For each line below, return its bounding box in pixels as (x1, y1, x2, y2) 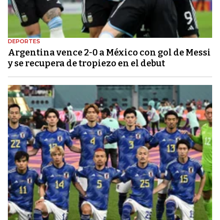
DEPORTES (8, 37, 40, 45)
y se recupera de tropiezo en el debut (8, 57, 165, 69)
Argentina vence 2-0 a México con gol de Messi (8, 47, 211, 58)
